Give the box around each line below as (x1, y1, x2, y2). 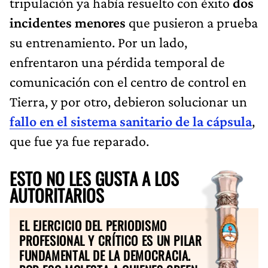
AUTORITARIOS (10, 182, 104, 208)
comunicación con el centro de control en (10, 73, 246, 90)
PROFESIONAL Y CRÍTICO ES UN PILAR (19, 230, 202, 249)
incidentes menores (10, 14, 129, 31)
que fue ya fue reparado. (10, 132, 149, 149)
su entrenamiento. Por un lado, (10, 33, 187, 50)
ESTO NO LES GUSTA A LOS (10, 165, 179, 191)
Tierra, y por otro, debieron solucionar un (10, 93, 247, 109)
